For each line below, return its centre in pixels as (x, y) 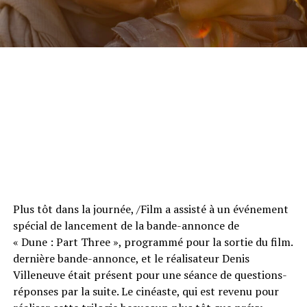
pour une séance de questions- (210, 274)
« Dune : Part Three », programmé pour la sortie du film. (152, 242)
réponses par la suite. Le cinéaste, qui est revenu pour (146, 291)
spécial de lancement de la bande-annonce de (126, 225)
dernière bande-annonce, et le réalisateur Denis (131, 258)
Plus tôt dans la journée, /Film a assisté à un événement (150, 209)
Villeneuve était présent (73, 274)
